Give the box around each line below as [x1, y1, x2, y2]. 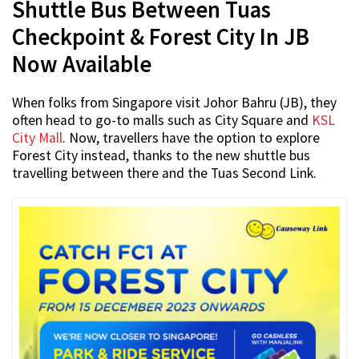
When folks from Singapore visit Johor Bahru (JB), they [12, 94, 337, 112]
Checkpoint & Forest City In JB [12, 22, 309, 52]
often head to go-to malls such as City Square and [12, 111, 312, 130]
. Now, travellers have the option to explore [63, 129, 320, 147]
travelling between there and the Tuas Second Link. [12, 164, 317, 183]
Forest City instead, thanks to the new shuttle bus [12, 147, 310, 165]
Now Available [12, 50, 151, 79]
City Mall [12, 129, 63, 147]
